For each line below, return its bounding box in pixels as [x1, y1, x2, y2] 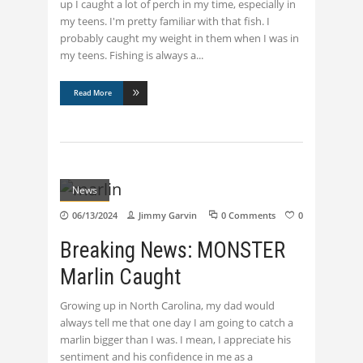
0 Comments [221, 209, 275, 222]
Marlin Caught [60, 264, 181, 291]
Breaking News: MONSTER [60, 237, 285, 264]
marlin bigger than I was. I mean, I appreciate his [60, 332, 291, 348]
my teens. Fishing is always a [60, 48, 196, 63]
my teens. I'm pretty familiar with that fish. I [60, 14, 270, 29]
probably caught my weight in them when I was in [60, 31, 299, 46]
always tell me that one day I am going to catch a [60, 315, 293, 331]
